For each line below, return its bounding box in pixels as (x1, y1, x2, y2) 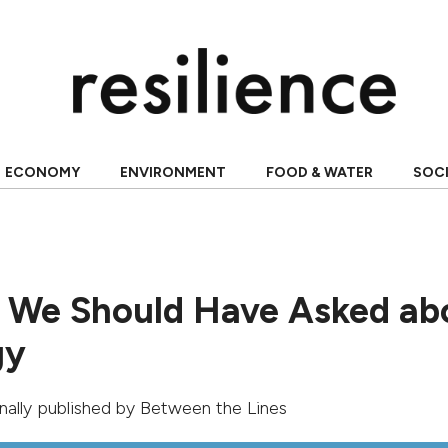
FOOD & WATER (265, 164, 373, 181)
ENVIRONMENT (119, 164, 226, 181)
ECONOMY (4, 164, 80, 181)
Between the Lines (140, 397, 287, 419)
